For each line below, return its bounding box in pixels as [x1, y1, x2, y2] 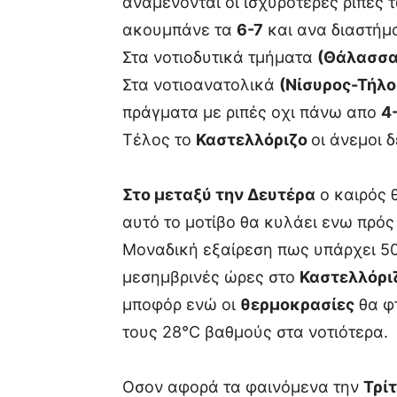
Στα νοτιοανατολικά [122, 75, 279, 94]
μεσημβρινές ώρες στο [122, 268, 300, 286]
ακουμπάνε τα [122, 20, 237, 39]
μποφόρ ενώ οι [122, 295, 240, 314]
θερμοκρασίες [240, 295, 354, 314]
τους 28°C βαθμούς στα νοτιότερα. [122, 323, 388, 341]
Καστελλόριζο [196, 130, 311, 149]
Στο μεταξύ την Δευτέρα [122, 185, 315, 204]
